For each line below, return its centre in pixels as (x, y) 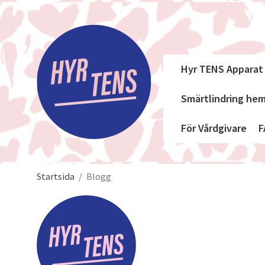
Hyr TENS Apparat (222, 69)
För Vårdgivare (214, 128)
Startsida (56, 176)
